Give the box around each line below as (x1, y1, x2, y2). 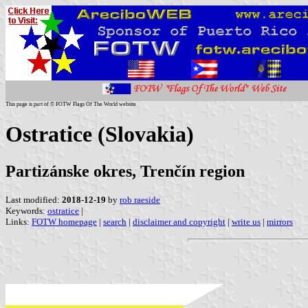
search (103, 216, 126, 227)
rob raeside (120, 194, 160, 205)
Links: (5, 216, 32, 227)
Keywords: (5, 205, 47, 216)
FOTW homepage (32, 216, 97, 227)
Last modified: (5, 194, 62, 205)
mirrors (267, 216, 293, 227)
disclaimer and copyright (133, 216, 225, 227)
